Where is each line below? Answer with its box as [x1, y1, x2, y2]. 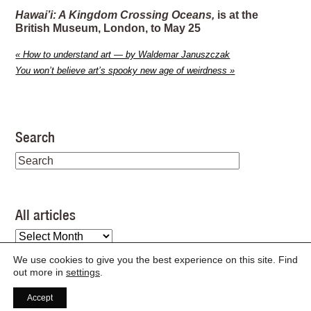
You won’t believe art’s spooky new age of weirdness [15, 65, 230, 76]
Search [15, 128, 56, 146]
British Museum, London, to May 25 [15, 22, 201, 35]
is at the [217, 9, 259, 22]
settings [66, 267, 100, 278]
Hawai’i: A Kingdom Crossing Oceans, [15, 9, 218, 22]
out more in [13, 267, 66, 278]
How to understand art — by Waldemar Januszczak [20, 49, 230, 60]
